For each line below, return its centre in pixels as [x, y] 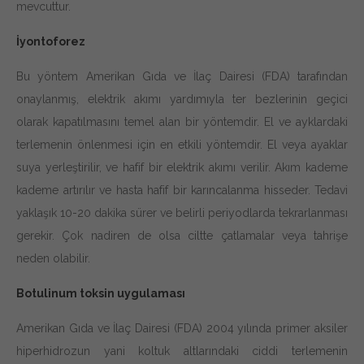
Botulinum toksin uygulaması [101, 293]
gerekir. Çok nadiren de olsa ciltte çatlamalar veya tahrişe [182, 235]
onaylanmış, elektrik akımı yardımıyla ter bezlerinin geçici [182, 99]
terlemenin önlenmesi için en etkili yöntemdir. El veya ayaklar [182, 144]
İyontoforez [51, 41]
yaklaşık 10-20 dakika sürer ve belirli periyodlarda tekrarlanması [182, 212]
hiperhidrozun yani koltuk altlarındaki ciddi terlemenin [182, 351]
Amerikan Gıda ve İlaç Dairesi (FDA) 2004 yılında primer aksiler [182, 328]
